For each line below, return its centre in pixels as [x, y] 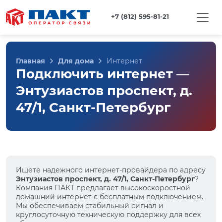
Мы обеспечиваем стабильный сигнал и [90, 206]
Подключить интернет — [103, 74]
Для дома [76, 61]
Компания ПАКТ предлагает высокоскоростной [103, 188]
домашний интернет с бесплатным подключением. [110, 197]
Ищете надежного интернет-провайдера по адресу [111, 170]
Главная [30, 61]
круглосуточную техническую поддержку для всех [108, 215]
